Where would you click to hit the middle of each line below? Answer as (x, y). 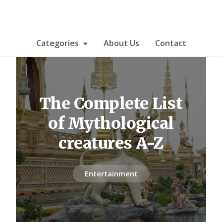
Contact (170, 43)
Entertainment (111, 173)
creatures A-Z (111, 143)
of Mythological (111, 123)
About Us (121, 43)
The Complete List (111, 103)
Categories (57, 43)
